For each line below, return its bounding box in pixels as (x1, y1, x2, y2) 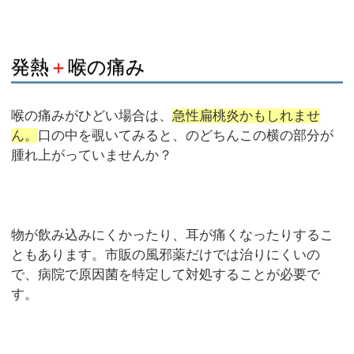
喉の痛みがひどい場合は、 (11, 108, 173, 124)
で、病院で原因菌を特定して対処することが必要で (11, 267, 321, 283)
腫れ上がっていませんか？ (11, 148, 173, 164)
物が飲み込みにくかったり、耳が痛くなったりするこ (11, 228, 334, 243)
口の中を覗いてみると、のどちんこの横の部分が (38, 128, 334, 144)
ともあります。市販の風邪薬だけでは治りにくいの (11, 247, 321, 263)
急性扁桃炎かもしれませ (172, 108, 321, 124)
